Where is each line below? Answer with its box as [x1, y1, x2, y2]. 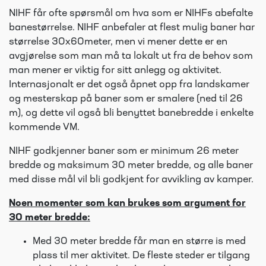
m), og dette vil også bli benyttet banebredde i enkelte [9, 109, 254, 118]
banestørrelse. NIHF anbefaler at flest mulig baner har [9, 23, 255, 33]
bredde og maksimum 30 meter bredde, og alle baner [9, 161, 253, 170]
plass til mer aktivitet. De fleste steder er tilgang [33, 251, 250, 261]
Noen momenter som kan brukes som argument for [9, 199, 246, 208]
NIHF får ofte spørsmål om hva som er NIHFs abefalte [9, 9, 253, 18]
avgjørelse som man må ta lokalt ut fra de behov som [9, 52, 253, 61]
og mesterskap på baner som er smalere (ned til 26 [9, 94, 243, 104]
